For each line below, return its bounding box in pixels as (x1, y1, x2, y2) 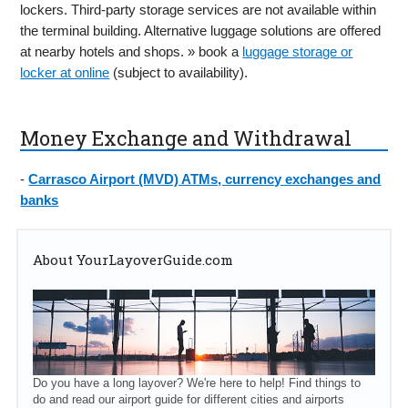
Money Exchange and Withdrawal (20, 125, 352, 152)
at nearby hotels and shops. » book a (20, 44, 243, 60)
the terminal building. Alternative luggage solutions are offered (20, 23, 382, 39)
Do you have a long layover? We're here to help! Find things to (32, 375, 361, 390)
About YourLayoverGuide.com (32, 250, 233, 269)
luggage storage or (242, 44, 353, 60)
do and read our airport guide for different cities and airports (32, 392, 344, 406)
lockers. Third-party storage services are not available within (20, 2, 377, 18)
